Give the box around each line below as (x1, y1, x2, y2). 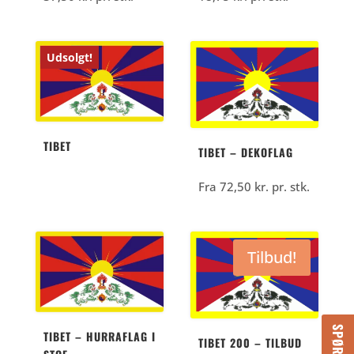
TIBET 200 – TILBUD (198, 333, 303, 351)
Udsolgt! (46, 50, 92, 66)
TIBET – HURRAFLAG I (43, 327, 156, 345)
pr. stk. (269, 179, 311, 195)
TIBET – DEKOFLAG (198, 144, 294, 161)
